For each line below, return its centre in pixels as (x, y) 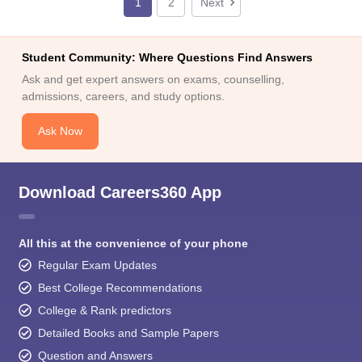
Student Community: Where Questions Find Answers (167, 57)
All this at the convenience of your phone (133, 243)
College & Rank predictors (104, 310)
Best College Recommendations (120, 288)
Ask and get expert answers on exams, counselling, (153, 79)
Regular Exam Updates (97, 265)
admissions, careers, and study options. (123, 96)
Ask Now (60, 131)
